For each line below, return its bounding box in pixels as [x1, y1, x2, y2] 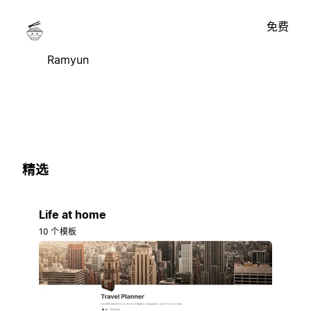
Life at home [39, 208, 106, 222]
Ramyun [47, 52, 89, 67]
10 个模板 [39, 226, 76, 237]
